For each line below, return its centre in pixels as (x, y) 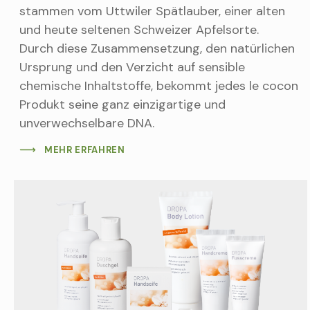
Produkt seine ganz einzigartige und (122, 105)
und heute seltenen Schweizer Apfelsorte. (139, 30)
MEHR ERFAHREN (85, 150)
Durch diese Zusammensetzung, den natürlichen (157, 49)
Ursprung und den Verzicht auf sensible (132, 67)
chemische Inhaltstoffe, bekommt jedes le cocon (159, 86)
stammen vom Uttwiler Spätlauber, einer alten (152, 11)
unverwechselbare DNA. (87, 124)
